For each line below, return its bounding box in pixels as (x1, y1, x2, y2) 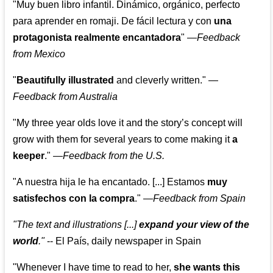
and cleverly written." (114, 75, 207, 86)
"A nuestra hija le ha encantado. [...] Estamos (13, 177, 208, 188)
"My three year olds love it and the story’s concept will (13, 118, 243, 129)
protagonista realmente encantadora (13, 32, 182, 43)
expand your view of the (139, 219, 250, 230)
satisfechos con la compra (13, 193, 135, 204)
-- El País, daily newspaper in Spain (44, 236, 202, 247)
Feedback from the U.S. (63, 151, 165, 161)
